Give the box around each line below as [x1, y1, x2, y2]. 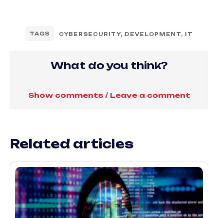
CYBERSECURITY [59, 31, 121, 37]
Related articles [10, 136, 134, 152]
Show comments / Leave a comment [28, 91, 190, 100]
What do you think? [50, 59, 168, 72]
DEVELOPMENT [125, 31, 181, 37]
